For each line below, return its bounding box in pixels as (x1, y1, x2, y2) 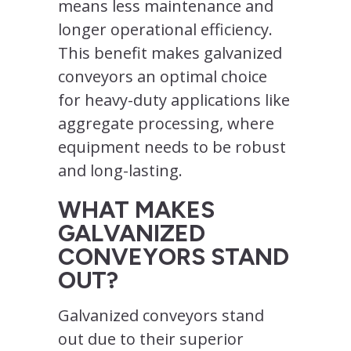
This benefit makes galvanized (58, 42, 282, 63)
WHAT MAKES (58, 194, 215, 224)
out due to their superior (58, 327, 244, 349)
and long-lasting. (58, 159, 183, 181)
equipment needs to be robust (58, 136, 286, 157)
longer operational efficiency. (58, 18, 273, 40)
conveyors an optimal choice (58, 65, 267, 87)
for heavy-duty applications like (58, 89, 290, 110)
